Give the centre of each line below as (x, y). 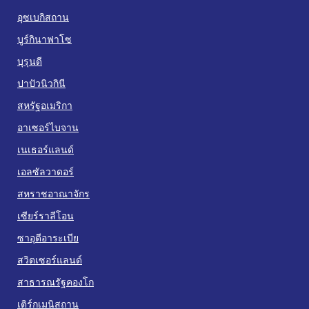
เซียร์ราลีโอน (46, 215)
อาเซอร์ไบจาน (48, 127)
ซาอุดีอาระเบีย (48, 237)
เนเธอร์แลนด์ (46, 149)
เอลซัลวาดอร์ (46, 171)
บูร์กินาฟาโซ (44, 39)
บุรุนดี (30, 61)
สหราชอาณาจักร (53, 193)
